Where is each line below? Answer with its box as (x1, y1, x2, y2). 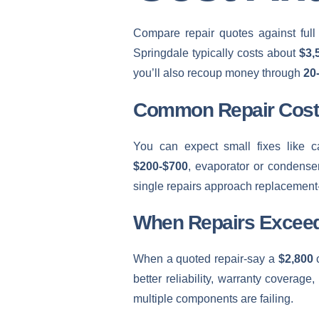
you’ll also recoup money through (133, 67, 303, 80)
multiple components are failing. (133, 293, 293, 305)
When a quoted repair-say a (133, 253, 278, 266)
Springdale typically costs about (133, 47, 299, 60)
